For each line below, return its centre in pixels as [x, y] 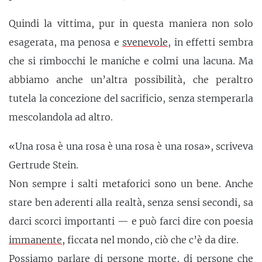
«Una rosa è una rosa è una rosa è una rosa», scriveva [131, 146]
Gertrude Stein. [44, 165]
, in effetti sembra [211, 42]
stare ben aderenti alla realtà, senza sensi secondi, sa [131, 202]
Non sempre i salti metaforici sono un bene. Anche [131, 183]
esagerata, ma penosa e [66, 42]
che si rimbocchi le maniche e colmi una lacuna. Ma [131, 61]
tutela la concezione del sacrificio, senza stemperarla [131, 99]
